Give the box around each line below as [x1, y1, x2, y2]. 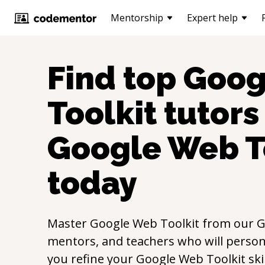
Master [47, 215, 90, 231]
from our [199, 215, 257, 231]
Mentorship [111, 11, 163, 24]
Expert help [187, 11, 238, 24]
